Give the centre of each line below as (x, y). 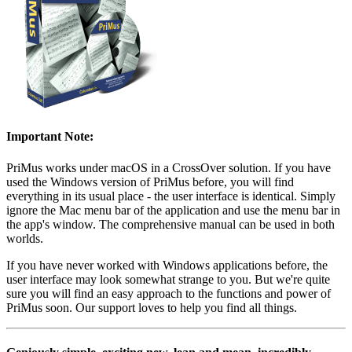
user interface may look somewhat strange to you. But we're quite (168, 279)
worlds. (25, 238)
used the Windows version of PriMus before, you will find (150, 181)
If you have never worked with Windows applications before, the (167, 265)
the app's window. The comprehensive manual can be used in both (170, 224)
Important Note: (50, 137)
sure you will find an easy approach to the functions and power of (169, 293)
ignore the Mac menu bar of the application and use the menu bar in (173, 210)
